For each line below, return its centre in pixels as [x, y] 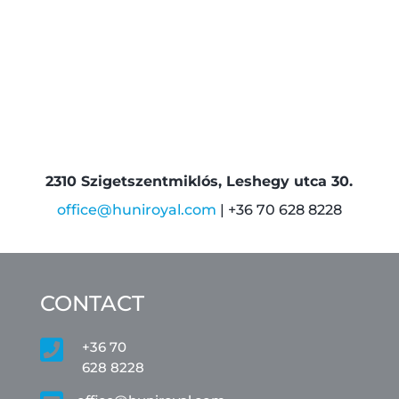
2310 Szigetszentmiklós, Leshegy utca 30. [199, 182]
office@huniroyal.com [136, 210]
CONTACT [92, 304]
